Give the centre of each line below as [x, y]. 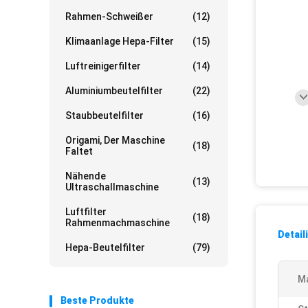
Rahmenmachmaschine [118, 223]
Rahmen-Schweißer [109, 16]
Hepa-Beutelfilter [105, 247]
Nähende [86, 176]
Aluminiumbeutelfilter [114, 91]
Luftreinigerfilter [103, 66]
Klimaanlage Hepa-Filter [120, 41]
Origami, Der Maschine [115, 140]
